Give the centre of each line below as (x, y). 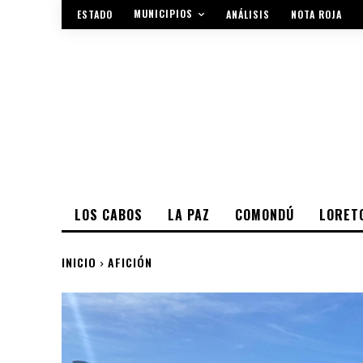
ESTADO (95, 15)
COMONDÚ (265, 214)
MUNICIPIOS (163, 14)
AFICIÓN (130, 262)
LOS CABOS (109, 214)
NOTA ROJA (316, 15)
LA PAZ (189, 214)
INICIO (79, 262)
